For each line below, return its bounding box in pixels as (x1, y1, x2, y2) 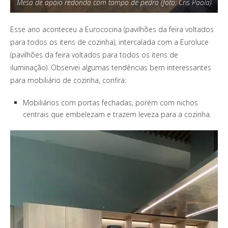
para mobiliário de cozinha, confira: (10, 75, 126, 85)
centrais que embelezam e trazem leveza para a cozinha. (23, 109, 211, 119)
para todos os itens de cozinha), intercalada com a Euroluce (10, 37, 209, 47)
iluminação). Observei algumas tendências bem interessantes (10, 62, 211, 72)
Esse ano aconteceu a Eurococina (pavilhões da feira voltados (10, 24, 214, 34)
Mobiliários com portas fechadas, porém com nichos (23, 97, 198, 107)
